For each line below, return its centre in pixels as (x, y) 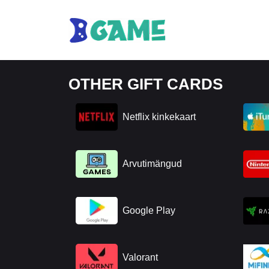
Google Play (149, 210)
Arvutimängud (152, 164)
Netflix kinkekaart (159, 117)
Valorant (140, 257)
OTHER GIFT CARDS (146, 84)
